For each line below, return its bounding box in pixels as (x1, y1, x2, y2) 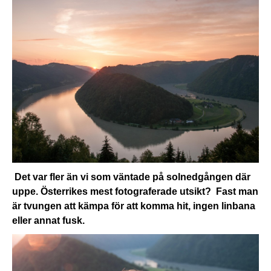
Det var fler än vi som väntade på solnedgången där (12, 172, 250, 183)
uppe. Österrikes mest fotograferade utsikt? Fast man (12, 186, 258, 197)
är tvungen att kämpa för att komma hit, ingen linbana (12, 201, 255, 212)
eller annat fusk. (12, 215, 85, 226)
